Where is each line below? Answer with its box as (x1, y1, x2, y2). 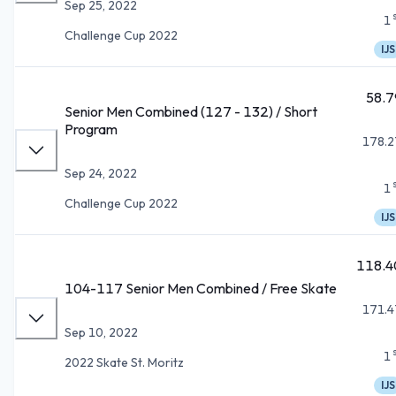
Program (65, 119, 118, 138)
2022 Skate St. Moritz (65, 354, 184, 370)
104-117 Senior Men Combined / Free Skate (65, 278, 337, 297)
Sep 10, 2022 (65, 324, 138, 340)
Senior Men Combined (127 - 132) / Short (65, 102, 317, 120)
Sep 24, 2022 (65, 164, 137, 181)
